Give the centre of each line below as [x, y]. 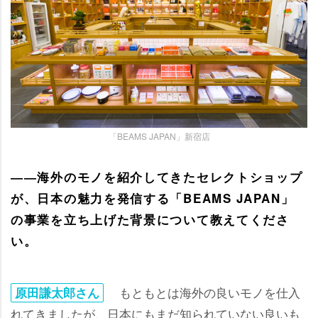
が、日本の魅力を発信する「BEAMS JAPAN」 [153, 198]
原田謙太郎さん [57, 293]
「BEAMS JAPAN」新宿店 [159, 136]
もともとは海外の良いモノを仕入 [204, 292]
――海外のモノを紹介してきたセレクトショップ [157, 177]
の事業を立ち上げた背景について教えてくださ [150, 220]
